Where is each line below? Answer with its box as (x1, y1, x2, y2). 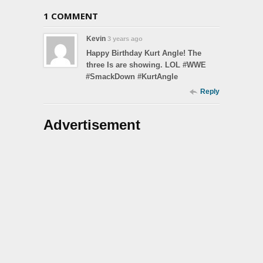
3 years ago (107, 35, 143, 42)
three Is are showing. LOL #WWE (86, 60, 206, 69)
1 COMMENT (43, 9, 98, 22)
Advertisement (43, 116, 140, 133)
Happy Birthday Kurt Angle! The (86, 48, 201, 58)
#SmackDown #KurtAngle (86, 72, 178, 81)
